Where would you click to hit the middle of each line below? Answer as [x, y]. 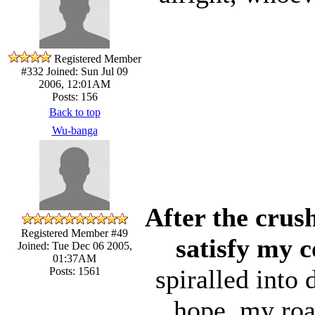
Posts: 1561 [75, 271]
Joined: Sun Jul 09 [86, 71]
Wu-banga [75, 130]
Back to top [75, 112]
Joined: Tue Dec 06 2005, [75, 245]
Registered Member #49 [75, 233]
